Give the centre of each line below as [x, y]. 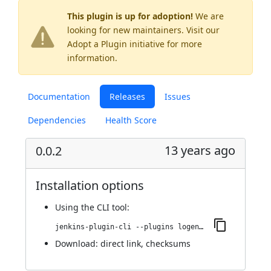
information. [92, 58]
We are [208, 16]
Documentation [59, 96]
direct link [121, 243]
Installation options [90, 185]
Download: [78, 243]
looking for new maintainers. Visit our [143, 30]
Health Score [131, 120]
